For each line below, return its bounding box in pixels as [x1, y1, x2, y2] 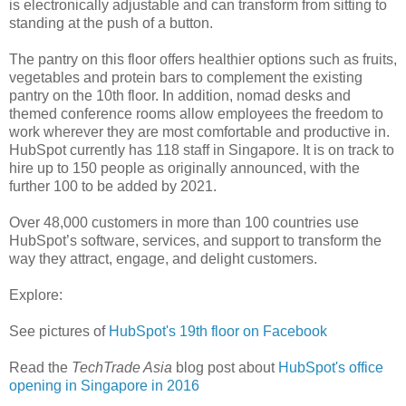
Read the [9, 359, 72, 375]
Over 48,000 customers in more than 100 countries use [9, 214, 359, 230]
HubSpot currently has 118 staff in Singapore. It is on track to [9, 141, 394, 158]
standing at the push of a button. [9, 14, 213, 31]
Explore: [9, 286, 63, 303]
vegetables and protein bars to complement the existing [9, 69, 362, 85]
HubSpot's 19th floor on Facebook [109, 323, 327, 339]
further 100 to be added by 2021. [9, 178, 217, 194]
